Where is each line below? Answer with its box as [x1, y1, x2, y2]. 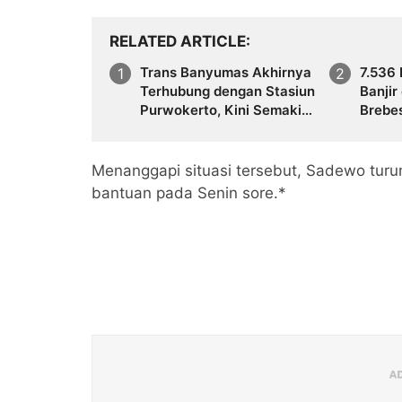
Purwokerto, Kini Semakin [140, 100, 310, 118]
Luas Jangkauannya [140, 119, 270, 137]
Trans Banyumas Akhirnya [140, 63, 311, 81]
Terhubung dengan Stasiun [140, 82, 315, 100]
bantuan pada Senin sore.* [92, 183, 286, 202]
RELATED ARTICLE [109, 31, 246, 50]
